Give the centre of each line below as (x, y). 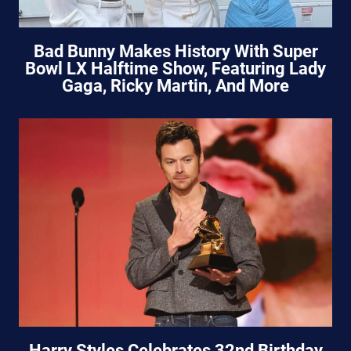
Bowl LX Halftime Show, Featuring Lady (175, 68)
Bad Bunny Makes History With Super (175, 51)
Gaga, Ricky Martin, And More (175, 85)
